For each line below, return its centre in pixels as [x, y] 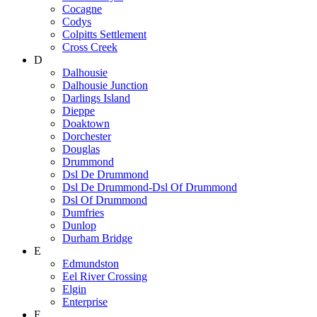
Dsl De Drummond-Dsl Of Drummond [150, 187]
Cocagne [82, 8]
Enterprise [85, 301]
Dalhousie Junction [105, 85]
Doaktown [86, 123]
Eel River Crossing [105, 276]
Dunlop [79, 225]
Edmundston [91, 263]
